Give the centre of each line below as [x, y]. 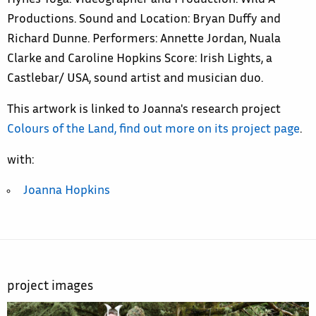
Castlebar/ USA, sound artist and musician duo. [135, 79]
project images [50, 287]
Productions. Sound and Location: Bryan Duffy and [144, 20]
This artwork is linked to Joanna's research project [144, 110]
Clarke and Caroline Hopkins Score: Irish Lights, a [140, 60]
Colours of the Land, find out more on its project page [153, 130]
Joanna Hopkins [67, 192]
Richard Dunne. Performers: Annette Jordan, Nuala [144, 40]
